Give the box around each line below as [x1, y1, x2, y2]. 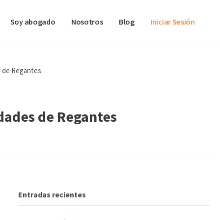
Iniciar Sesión [150, 17, 195, 27]
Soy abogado [10, 17, 55, 27]
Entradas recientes [18, 190, 86, 200]
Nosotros [71, 17, 103, 27]
